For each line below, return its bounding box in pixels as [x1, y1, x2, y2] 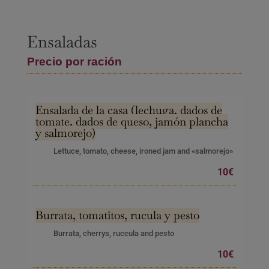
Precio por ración [26, 55, 122, 68]
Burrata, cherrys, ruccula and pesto [53, 229, 174, 238]
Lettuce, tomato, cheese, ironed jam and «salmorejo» [53, 147, 233, 156]
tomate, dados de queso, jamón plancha [35, 114, 228, 130]
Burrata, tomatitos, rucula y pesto [35, 208, 199, 223]
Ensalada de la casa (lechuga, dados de [35, 103, 222, 118]
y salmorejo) [35, 125, 95, 141]
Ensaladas [26, 31, 97, 53]
